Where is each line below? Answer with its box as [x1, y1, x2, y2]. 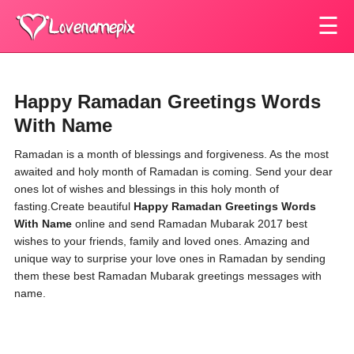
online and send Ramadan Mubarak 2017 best [72, 217, 307, 230]
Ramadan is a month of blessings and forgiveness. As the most [14, 148, 329, 160]
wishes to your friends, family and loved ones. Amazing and [14, 235, 310, 247]
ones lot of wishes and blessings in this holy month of [14, 183, 279, 195]
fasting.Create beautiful [14, 200, 134, 213]
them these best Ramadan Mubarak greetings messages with [14, 269, 322, 282]
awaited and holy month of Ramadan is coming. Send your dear [14, 165, 333, 178]
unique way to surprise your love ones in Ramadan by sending [14, 252, 326, 265]
